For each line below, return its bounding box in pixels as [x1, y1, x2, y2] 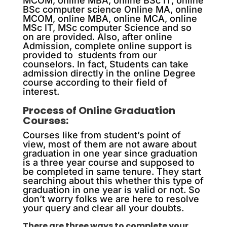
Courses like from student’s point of [22, 129, 181, 140]
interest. [22, 86, 59, 97]
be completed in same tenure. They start [22, 166, 201, 177]
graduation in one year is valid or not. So [22, 184, 200, 195]
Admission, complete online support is [22, 40, 192, 51]
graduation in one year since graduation [22, 147, 198, 159]
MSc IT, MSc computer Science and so [22, 22, 192, 33]
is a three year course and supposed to [22, 157, 195, 168]
